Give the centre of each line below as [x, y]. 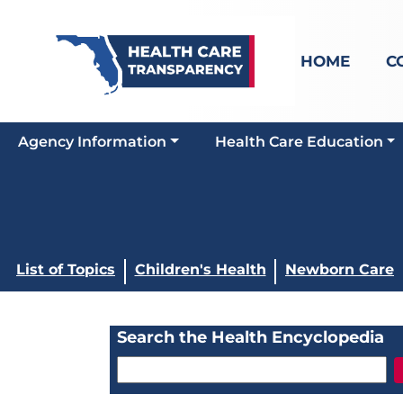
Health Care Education [299, 142]
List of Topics [66, 269]
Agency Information [92, 142]
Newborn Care [340, 269]
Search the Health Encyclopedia [251, 337]
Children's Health [200, 269]
